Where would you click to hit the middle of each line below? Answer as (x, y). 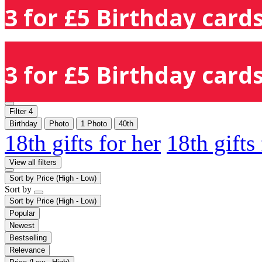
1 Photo (94, 123)
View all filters (33, 162)
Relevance (27, 250)
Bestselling (28, 237)
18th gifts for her (83, 143)
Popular (22, 213)
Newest (22, 225)
